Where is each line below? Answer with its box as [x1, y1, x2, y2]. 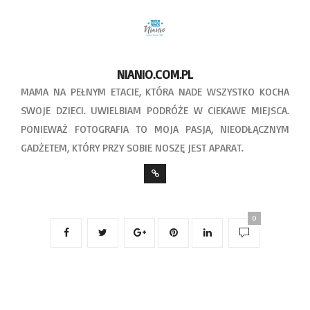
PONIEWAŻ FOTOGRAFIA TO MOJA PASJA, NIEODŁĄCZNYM [21, 122, 289, 136]
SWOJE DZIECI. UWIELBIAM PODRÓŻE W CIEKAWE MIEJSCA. [21, 103, 289, 117]
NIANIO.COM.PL [117, 66, 193, 82]
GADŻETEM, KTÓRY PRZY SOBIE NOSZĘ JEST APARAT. [21, 140, 244, 154]
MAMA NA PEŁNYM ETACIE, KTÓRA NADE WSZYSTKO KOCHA [21, 84, 289, 98]
